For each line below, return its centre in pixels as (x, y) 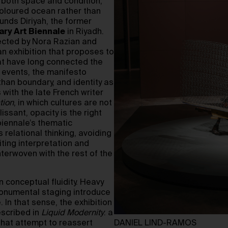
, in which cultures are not (63, 103)
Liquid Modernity (73, 213)
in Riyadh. (84, 32)
